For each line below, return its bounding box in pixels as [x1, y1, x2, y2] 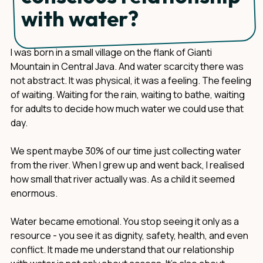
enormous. [11, 187, 58, 200]
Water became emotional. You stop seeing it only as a [11, 215, 239, 228]
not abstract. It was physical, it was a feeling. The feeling [11, 74, 251, 87]
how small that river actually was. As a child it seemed [11, 173, 235, 186]
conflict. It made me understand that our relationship [11, 243, 234, 256]
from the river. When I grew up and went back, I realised [11, 159, 244, 171]
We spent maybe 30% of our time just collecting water [11, 144, 241, 157]
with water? [21, 5, 139, 32]
